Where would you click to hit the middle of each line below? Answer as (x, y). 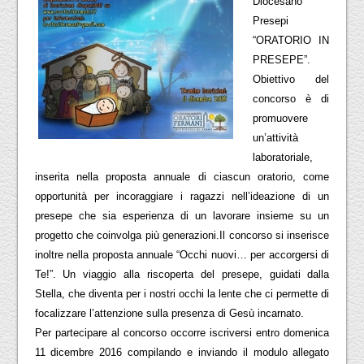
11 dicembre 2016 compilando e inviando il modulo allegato (182, 352)
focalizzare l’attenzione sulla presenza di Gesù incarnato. (169, 313)
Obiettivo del (291, 79)
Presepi (270, 20)
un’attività (275, 137)
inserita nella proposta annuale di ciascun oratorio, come (182, 176)
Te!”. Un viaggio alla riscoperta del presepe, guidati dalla (182, 274)
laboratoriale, (282, 157)
